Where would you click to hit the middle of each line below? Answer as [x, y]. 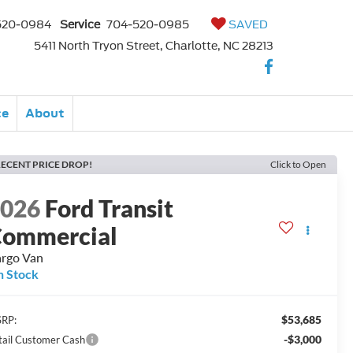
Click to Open [298, 164]
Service [80, 24]
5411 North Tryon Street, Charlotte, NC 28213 [154, 46]
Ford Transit [110, 208]
